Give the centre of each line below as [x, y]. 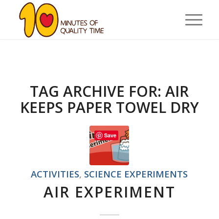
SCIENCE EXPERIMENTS [136, 174]
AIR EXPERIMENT [109, 192]
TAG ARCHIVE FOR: [98, 91]
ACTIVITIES [55, 174]
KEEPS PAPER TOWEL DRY [109, 107]
